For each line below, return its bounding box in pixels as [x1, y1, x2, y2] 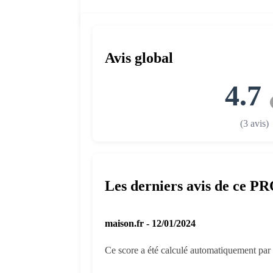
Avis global [105, 49, 173, 66]
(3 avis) [239, 118, 269, 129]
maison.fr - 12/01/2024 [105, 218, 196, 229]
